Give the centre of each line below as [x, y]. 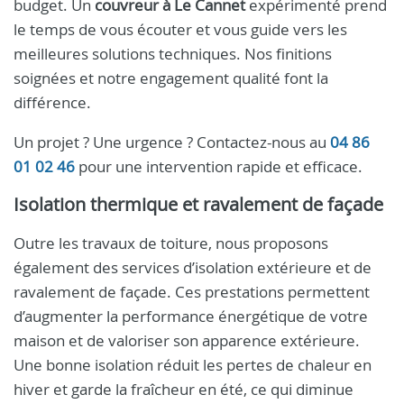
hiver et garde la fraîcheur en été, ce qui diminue [184, 389]
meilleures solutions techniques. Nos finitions [173, 54]
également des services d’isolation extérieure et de [193, 267]
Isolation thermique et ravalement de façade [198, 204]
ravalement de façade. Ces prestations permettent [192, 292]
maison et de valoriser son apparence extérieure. [187, 340]
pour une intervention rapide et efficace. [219, 166]
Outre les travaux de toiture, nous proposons [171, 243]
